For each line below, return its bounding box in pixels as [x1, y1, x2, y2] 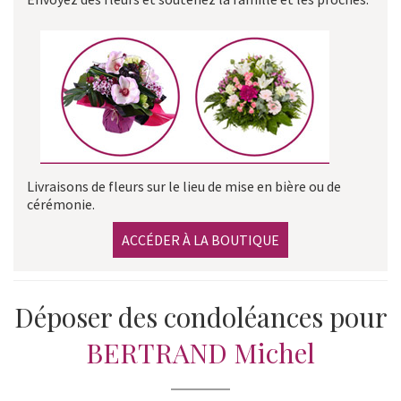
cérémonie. [27, 194, 95, 213]
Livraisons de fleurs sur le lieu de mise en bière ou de [27, 176, 341, 195]
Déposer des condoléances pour [13, 298, 388, 335]
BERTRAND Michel [86, 334, 315, 371]
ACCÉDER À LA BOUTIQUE [122, 230, 279, 249]
